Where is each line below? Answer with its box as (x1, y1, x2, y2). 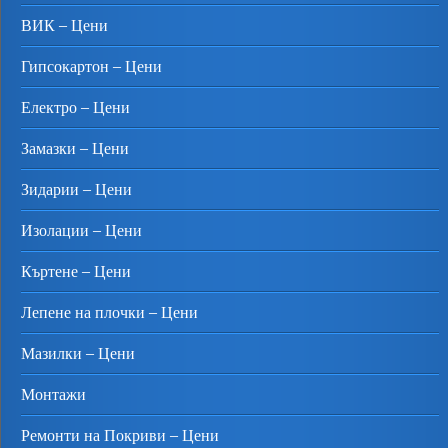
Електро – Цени (21, 98, 130, 117)
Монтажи (21, 385, 86, 404)
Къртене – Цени (21, 262, 131, 281)
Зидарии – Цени (21, 180, 132, 199)
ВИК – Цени (21, 16, 108, 35)
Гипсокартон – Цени (21, 57, 162, 76)
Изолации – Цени (21, 221, 142, 240)
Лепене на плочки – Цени (21, 303, 198, 322)
